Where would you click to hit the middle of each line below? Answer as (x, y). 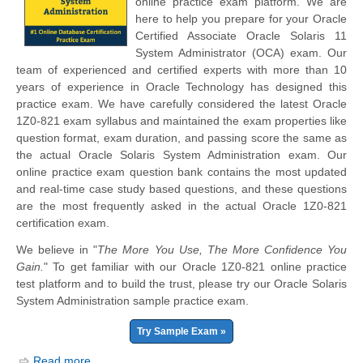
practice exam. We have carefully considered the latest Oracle (181, 103)
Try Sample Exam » (181, 332)
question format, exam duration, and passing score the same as (181, 137)
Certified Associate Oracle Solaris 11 (241, 35)
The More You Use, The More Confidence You (222, 249)
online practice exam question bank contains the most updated (181, 171)
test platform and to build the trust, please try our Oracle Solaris (181, 283)
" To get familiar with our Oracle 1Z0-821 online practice (195, 266)
